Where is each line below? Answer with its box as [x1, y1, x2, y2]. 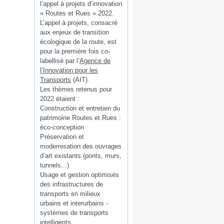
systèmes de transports [40, 208, 108, 216]
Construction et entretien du [40, 104, 120, 112]
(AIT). [71, 75, 89, 83]
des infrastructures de [40, 180, 103, 188]
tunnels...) [40, 161, 69, 169]
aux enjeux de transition [40, 28, 109, 36]
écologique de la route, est [40, 37, 116, 45]
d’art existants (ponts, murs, [40, 151, 121, 159]
